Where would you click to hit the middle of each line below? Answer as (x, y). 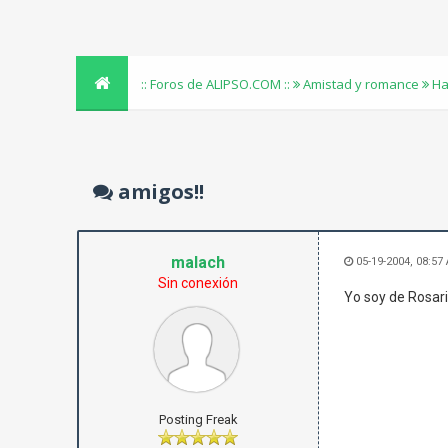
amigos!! (159, 191)
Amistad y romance (361, 84)
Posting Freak (198, 419)
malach (198, 262)
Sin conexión (198, 283)
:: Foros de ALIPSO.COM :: (217, 84)
